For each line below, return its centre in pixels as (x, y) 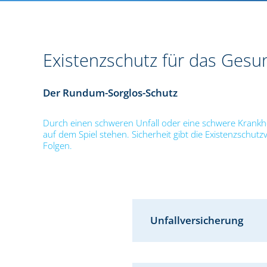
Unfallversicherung (197, 220)
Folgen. (58, 145)
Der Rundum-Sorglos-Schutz (110, 93)
